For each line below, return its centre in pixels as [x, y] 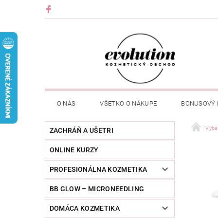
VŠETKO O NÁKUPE [128, 104]
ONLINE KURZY [74, 150]
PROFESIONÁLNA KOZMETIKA [98, 170]
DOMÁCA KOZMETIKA [84, 209]
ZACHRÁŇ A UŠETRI [81, 131]
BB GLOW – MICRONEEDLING [97, 189]
